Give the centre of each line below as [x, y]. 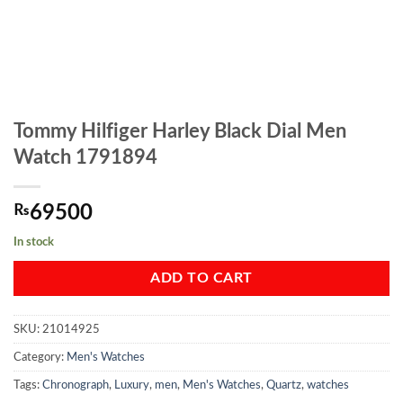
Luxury [132, 385]
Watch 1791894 [85, 157]
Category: [40, 357]
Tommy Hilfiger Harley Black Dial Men [180, 131]
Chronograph [76, 385]
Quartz [284, 385]
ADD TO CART [201, 278]
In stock [34, 242]
